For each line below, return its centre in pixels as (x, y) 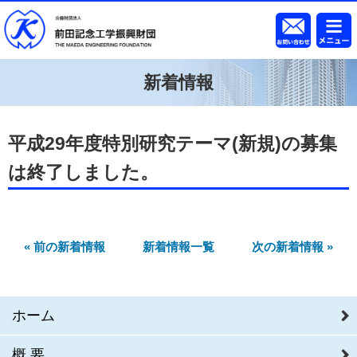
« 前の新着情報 (65, 247)
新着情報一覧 (178, 247)
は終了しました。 (83, 173)
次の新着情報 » (292, 247)
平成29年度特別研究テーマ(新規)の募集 (173, 144)
